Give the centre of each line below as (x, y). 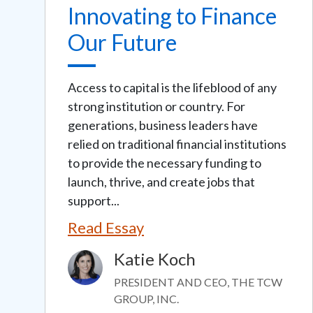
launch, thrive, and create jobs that (161, 181)
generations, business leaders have (163, 125)
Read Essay (106, 227)
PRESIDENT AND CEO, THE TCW (198, 282)
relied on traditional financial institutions (177, 144)
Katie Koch (155, 259)
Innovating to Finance (172, 15)
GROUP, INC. (146, 298)
